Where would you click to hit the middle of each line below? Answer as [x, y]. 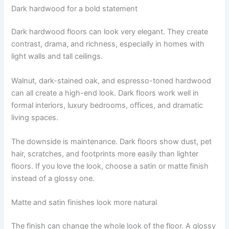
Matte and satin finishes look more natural [84, 203]
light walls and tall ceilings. [57, 56]
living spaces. [35, 117]
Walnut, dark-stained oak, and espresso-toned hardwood [111, 81]
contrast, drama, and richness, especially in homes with [108, 44]
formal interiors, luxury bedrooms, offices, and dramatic [107, 105]
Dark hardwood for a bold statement [75, 8]
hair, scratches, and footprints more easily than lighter [105, 154]
